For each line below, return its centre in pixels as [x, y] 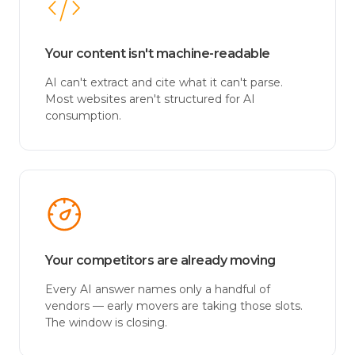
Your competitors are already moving [160, 260]
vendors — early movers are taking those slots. [174, 306]
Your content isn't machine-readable [158, 53]
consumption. [83, 116]
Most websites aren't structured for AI [150, 99]
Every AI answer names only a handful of [158, 289]
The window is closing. [106, 323]
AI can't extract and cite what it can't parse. [164, 82]
